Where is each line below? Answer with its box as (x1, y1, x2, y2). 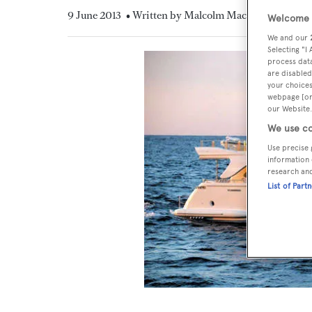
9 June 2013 (68, 8, 121, 22)
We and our (267, 33, 310, 43)
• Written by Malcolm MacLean (126, 8, 270, 22)
